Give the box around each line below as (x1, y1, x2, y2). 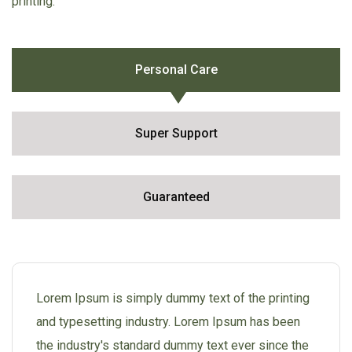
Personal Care (134, 61, 218, 77)
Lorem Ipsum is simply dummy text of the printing (36, 290, 310, 306)
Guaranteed (142, 189, 210, 204)
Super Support (134, 125, 218, 141)
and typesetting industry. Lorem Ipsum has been (36, 313, 300, 329)
